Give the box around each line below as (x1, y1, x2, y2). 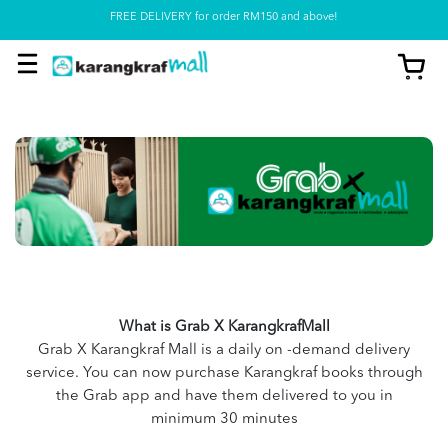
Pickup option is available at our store (129, 15, 319, 27)
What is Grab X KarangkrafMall (118, 319, 330, 335)
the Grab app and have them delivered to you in (55, 388, 393, 404)
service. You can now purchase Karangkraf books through (25, 365, 423, 381)
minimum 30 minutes (150, 411, 298, 427)
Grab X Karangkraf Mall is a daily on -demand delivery (38, 342, 410, 358)
